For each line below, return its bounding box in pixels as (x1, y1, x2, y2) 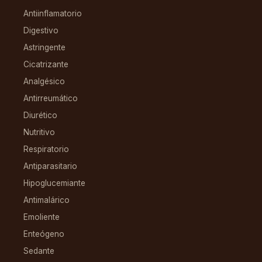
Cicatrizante (23, 59, 68, 69)
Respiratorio (23, 144, 69, 154)
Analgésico (23, 76, 65, 86)
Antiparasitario (23, 161, 77, 171)
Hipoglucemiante (23, 178, 85, 188)
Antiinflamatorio (23, 8, 82, 18)
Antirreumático (23, 93, 78, 103)
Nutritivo (23, 127, 55, 137)
